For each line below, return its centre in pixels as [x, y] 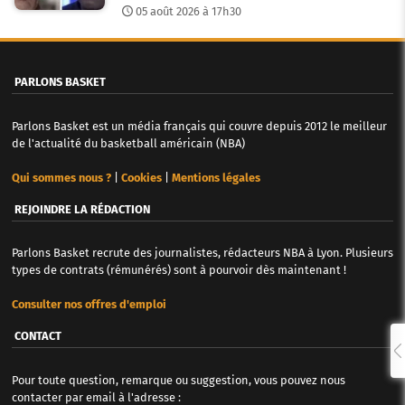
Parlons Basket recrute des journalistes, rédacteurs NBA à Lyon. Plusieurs [202, 253]
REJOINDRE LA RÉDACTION [82, 209]
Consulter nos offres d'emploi [89, 305]
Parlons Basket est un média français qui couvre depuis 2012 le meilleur [199, 126]
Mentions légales [216, 177]
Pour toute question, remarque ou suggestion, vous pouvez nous [178, 380]
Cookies [141, 177]
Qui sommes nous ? [61, 177]
